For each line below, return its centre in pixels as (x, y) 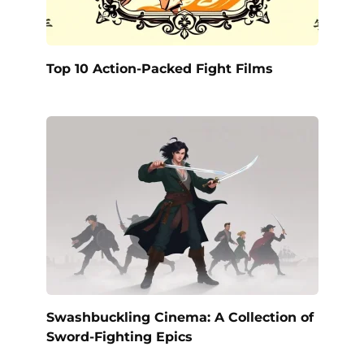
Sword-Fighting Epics (119, 336)
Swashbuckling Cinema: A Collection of (180, 317)
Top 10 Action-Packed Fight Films (159, 68)
